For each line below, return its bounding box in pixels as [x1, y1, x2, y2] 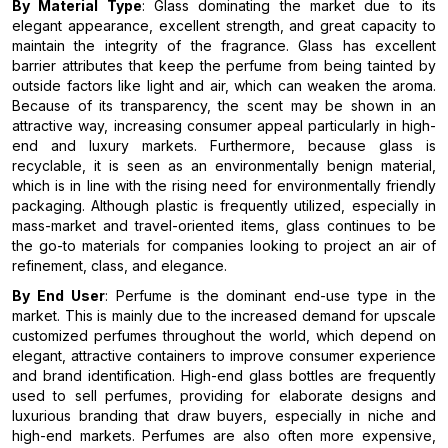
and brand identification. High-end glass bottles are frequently [12, 367, 436, 385]
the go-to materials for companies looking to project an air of [12, 237, 436, 255]
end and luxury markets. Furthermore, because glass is [12, 137, 436, 155]
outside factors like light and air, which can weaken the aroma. [12, 77, 436, 95]
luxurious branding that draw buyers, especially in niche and [12, 407, 436, 425]
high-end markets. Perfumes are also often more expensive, [12, 427, 436, 445]
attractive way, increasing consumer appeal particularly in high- [12, 117, 436, 135]
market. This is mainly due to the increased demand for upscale [12, 307, 436, 325]
